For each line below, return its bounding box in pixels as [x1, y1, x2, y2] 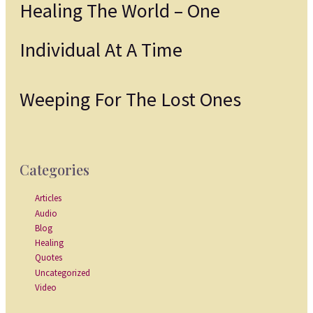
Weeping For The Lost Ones [19, 86, 241, 112]
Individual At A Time [19, 36, 182, 62]
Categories [19, 160, 89, 180]
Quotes [34, 252, 62, 264]
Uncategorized [34, 266, 90, 279]
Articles [34, 192, 61, 205]
